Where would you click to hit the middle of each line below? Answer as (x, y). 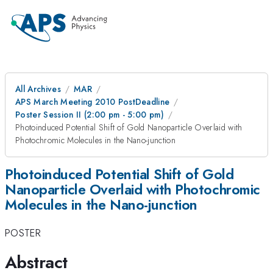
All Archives (38, 89)
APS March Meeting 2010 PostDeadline (93, 102)
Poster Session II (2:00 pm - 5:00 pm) (90, 115)
